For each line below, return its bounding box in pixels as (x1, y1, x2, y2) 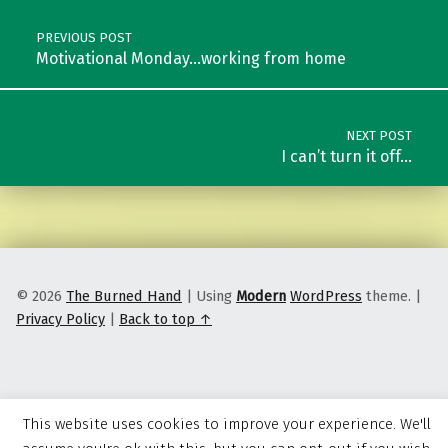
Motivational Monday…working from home (35, 49, 346, 69)
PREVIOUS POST (35, 30, 132, 46)
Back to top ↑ (119, 309, 212, 328)
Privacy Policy (16, 309, 105, 328)
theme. (362, 286, 411, 305)
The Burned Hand (66, 286, 182, 305)
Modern (236, 286, 286, 305)
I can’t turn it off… (281, 147, 413, 167)
